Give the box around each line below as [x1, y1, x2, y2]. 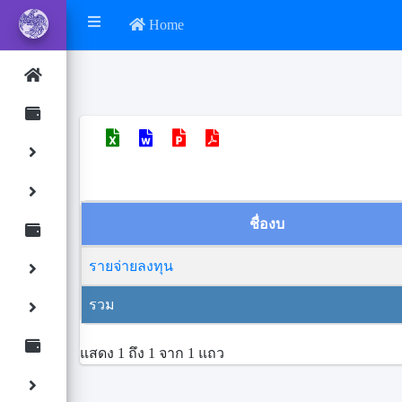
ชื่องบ [249, 216, 285, 232]
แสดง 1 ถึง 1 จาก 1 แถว [80, 345, 225, 361]
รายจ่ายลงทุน [89, 258, 174, 274]
